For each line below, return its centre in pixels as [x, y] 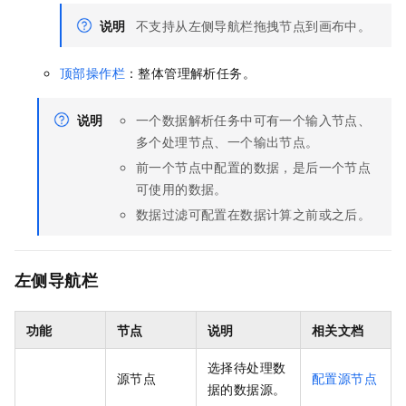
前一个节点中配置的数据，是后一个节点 [254, 167]
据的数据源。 [247, 389]
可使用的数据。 [182, 189]
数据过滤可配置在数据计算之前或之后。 [254, 214]
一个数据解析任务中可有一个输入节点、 [254, 120]
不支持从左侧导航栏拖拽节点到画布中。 [254, 26]
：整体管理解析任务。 [190, 73]
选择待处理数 [247, 367]
